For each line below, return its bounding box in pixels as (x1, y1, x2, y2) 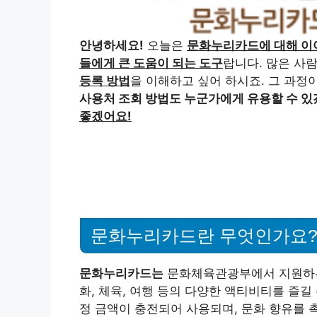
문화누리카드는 (79, 266, 163, 281)
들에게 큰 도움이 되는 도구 (79, 56, 223, 71)
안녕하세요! (79, 38, 144, 53)
